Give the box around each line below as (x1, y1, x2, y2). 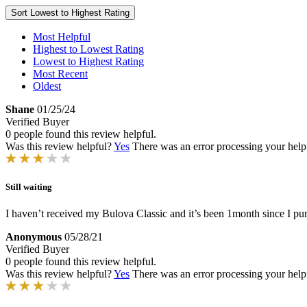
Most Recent (33, 68, 88, 79)
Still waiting (5, 182, 52, 193)
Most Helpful (33, 31, 90, 42)
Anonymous (5, 231, 62, 243)
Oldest (33, 80, 61, 92)
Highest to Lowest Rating (33, 43, 144, 55)
